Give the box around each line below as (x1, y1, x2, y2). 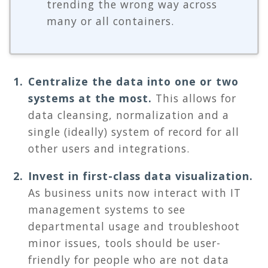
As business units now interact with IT (28, 185, 241, 200)
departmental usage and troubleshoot (28, 219, 240, 234)
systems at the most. (28, 91, 152, 106)
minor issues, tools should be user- (28, 236, 221, 251)
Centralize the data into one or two (28, 74, 239, 89)
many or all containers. (47, 14, 174, 29)
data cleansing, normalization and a (28, 108, 229, 123)
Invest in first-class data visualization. (28, 169, 253, 184)
